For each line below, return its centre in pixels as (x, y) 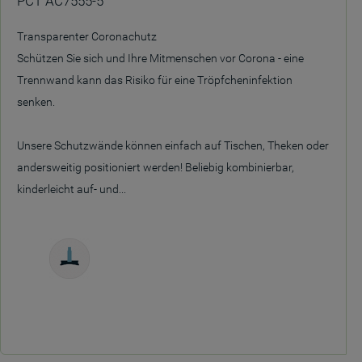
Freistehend (69, 286)
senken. (36, 102)
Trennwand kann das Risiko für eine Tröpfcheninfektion (155, 80)
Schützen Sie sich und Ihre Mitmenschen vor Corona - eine (160, 58)
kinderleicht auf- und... (72, 189)
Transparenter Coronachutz (87, 36)
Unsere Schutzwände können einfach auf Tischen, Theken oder (173, 145)
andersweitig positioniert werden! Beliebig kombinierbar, (156, 167)
